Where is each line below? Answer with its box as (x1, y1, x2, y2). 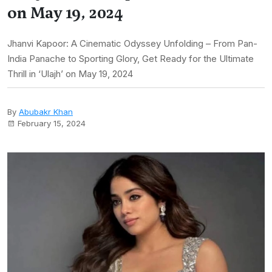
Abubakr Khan (19, 107, 73, 117)
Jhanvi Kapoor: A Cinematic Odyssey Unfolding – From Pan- (7, 38, 257, 49)
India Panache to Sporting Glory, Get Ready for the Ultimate (7, 53, 254, 64)
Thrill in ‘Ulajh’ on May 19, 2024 (7, 68, 133, 80)
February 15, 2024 (18, 118, 86, 128)
